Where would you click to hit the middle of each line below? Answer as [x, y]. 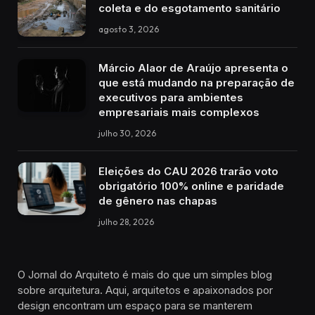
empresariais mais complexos [179, 112]
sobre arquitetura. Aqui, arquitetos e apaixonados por [145, 290]
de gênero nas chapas [158, 201]
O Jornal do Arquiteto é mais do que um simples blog [145, 275]
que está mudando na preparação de [197, 83]
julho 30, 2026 [127, 134]
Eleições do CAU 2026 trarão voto [188, 172]
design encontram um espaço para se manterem [135, 306]
